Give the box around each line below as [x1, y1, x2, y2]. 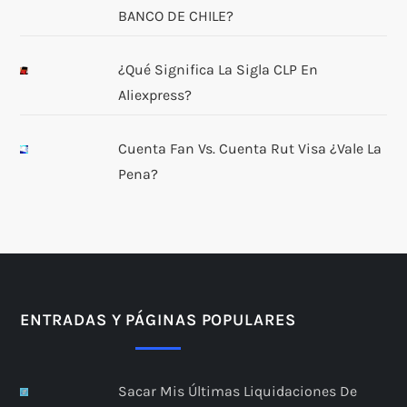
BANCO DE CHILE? [117, 6, 233, 25]
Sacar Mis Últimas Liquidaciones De [117, 382, 357, 400]
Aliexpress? [117, 85, 192, 104]
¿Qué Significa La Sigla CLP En [117, 60, 318, 78]
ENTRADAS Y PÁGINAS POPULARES [20, 309, 296, 330]
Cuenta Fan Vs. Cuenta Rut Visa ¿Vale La [117, 139, 382, 157]
